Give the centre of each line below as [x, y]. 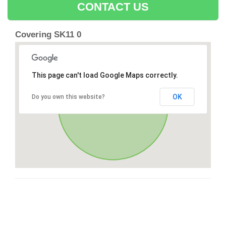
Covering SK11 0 [48, 35]
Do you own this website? [68, 97]
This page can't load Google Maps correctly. [105, 75]
